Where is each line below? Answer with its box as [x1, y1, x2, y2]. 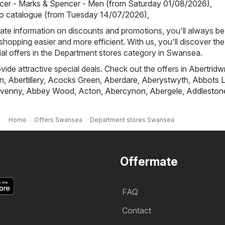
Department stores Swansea [89, 116, 174, 124]
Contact [122, 205, 151, 215]
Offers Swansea [34, 116, 82, 124]
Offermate [120, 154, 178, 169]
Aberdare [104, 74, 138, 85]
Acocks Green [48, 74, 100, 85]
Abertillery [8, 74, 44, 85]
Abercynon [105, 85, 146, 96]
